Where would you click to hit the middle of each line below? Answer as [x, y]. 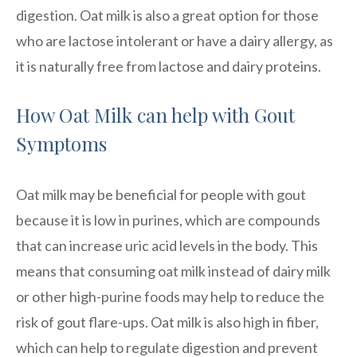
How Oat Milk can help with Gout [155, 114]
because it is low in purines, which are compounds [168, 220]
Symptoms [61, 143]
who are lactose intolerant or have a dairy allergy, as [175, 40]
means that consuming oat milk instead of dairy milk [173, 271]
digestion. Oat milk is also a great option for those [167, 15]
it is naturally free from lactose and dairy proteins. [169, 66]
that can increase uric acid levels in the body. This [167, 245]
